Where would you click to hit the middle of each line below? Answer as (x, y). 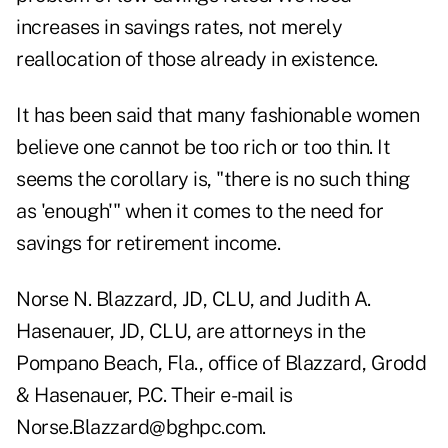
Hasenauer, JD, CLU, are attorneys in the (190, 331)
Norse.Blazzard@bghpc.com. (141, 427)
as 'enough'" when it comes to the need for (199, 211)
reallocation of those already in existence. (197, 59)
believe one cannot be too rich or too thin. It (203, 147)
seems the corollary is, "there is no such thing (213, 179)
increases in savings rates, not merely (179, 27)
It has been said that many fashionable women (217, 115)
